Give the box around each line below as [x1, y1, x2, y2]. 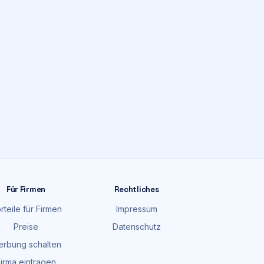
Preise [14, 222, 38, 232]
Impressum [116, 204, 157, 214]
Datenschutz [113, 222, 161, 232]
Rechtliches [114, 184, 159, 194]
